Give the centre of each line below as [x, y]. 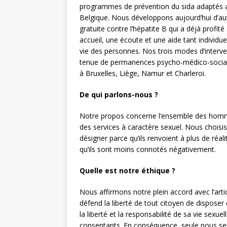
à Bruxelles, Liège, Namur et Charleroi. [143, 73]
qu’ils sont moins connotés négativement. [148, 149]
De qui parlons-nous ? [119, 95]
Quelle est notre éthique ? [127, 171]
